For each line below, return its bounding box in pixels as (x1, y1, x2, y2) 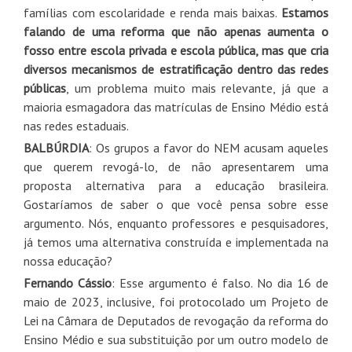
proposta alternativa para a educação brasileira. (24, 177, 328, 193)
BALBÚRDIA (24, 139, 89, 156)
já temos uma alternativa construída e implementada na (24, 233, 328, 250)
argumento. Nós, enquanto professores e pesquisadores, (24, 214, 328, 231)
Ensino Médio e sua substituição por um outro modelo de (24, 331, 328, 347)
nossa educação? (24, 252, 112, 269)
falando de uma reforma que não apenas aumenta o (24, 23, 328, 39)
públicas (24, 79, 66, 96)
